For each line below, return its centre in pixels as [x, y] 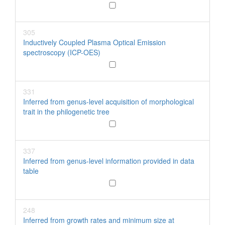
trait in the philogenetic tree [66, 111]
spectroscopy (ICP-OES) [62, 52]
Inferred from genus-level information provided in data [109, 161]
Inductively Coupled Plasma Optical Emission [94, 42]
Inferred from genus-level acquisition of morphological [108, 101]
